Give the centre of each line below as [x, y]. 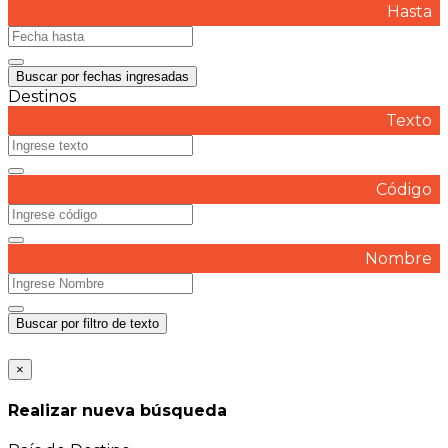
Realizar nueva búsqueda [117, 411]
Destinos [42, 96]
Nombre [398, 258]
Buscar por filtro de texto [87, 323]
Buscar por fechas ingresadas [102, 76]
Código [404, 189]
